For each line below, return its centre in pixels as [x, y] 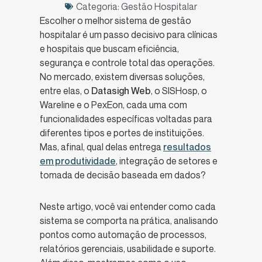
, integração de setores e [167, 161]
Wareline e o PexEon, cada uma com [113, 104]
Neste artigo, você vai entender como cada [128, 206]
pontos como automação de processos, [123, 234]
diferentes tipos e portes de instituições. [122, 132]
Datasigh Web [121, 90]
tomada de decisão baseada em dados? [123, 175]
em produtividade [78, 161]
